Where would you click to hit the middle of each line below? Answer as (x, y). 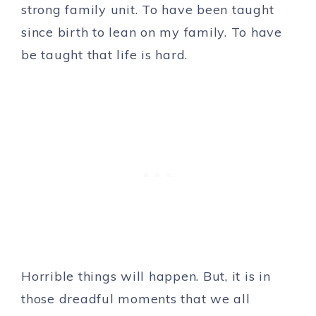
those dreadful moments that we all (136, 298)
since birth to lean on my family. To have (152, 32)
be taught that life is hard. (104, 54)
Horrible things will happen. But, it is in (146, 276)
